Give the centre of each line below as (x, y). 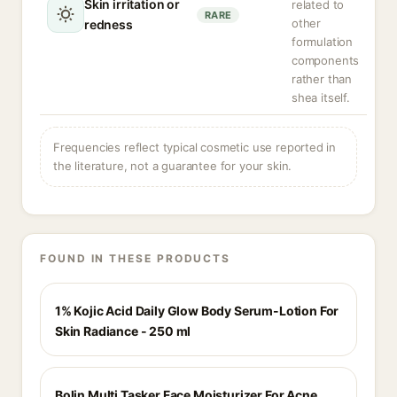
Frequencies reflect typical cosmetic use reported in (195, 147)
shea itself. (321, 97)
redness (109, 24)
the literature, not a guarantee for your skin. (173, 166)
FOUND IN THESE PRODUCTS (136, 258)
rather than (322, 79)
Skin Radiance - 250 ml (123, 331)
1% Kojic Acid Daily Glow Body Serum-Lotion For (197, 311)
